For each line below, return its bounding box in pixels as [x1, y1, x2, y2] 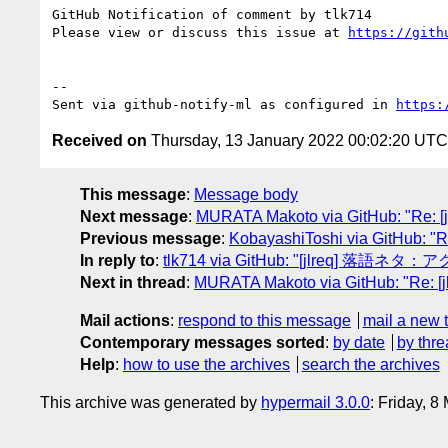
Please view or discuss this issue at [52, 24, 348, 40]
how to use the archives [123, 355, 290, 373]
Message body [194, 185, 298, 203]
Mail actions [80, 311, 170, 329]
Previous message [80, 229, 221, 247]
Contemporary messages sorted [80, 333, 325, 351]
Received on [52, 131, 147, 149]
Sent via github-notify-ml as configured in [52, 96, 396, 112]
